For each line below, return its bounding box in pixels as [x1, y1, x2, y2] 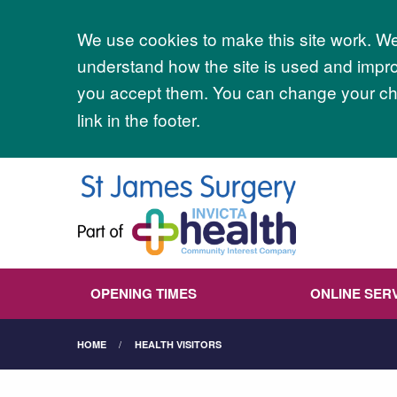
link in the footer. [77, 106, 200, 131]
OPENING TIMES [90, 284, 198, 303]
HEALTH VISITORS [134, 338, 222, 351]
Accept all [77, 22, 213, 64]
